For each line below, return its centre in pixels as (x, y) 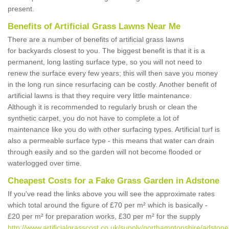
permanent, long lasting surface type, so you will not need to (105, 62)
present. (21, 9)
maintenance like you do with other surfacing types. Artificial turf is (114, 130)
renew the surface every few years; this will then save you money (113, 73)
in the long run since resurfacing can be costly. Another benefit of (112, 85)
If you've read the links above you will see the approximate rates (111, 194)
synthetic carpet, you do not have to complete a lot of (93, 118)
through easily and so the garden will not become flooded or (105, 152)
